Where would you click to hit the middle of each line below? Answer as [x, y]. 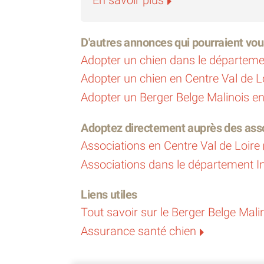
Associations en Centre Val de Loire [170, 145]
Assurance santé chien [138, 231]
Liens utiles [109, 195]
